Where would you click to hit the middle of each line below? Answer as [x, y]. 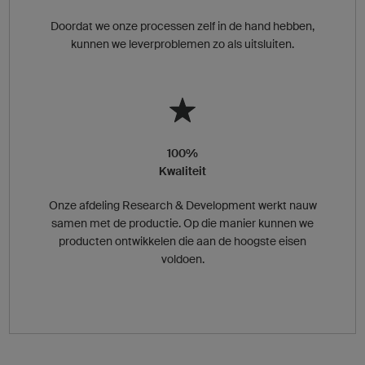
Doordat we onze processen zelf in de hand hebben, [182, 26]
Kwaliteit [182, 171]
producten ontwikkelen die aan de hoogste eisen [182, 241]
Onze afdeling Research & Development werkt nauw [182, 205]
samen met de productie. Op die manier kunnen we [182, 223]
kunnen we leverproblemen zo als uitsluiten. [182, 44]
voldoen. [182, 259]
